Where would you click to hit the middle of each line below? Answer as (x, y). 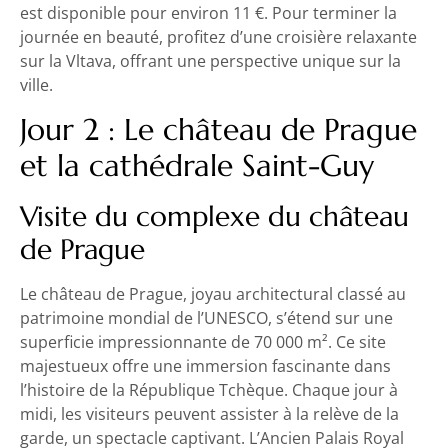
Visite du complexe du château (214, 216)
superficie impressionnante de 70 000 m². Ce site (203, 341)
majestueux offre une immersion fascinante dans (205, 365)
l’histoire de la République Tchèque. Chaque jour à (209, 389)
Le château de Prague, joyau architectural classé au (213, 293)
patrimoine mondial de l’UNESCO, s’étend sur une (206, 317)
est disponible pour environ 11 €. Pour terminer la (208, 13)
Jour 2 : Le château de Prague (218, 129)
